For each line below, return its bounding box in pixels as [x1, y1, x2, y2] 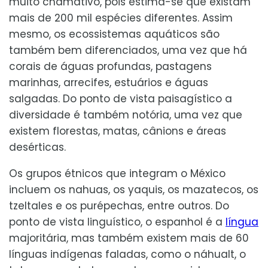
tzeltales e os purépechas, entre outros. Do [9, 198, 229, 213]
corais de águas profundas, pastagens [9, 59, 212, 74]
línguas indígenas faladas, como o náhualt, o [9, 246, 246, 261]
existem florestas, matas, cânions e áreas [9, 123, 226, 138]
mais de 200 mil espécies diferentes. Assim [9, 10, 233, 25]
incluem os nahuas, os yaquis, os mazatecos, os [9, 182, 258, 197]
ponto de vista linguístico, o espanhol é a [9, 214, 226, 229]
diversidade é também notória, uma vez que [9, 107, 242, 122]
